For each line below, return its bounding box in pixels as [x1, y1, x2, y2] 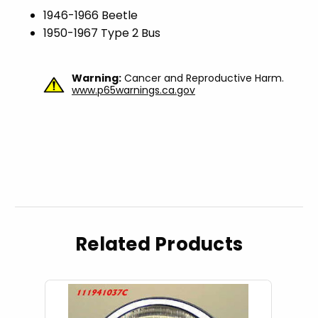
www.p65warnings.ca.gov [72, 83, 195, 98]
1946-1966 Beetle [43, 7, 138, 24]
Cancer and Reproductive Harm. [121, 71, 284, 86]
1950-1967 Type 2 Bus [43, 25, 160, 42]
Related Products [75, 231, 243, 258]
